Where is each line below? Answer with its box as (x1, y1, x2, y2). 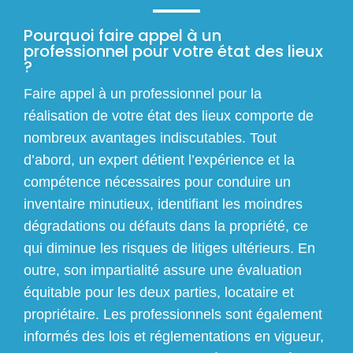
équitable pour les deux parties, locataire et (24, 284, 294, 300)
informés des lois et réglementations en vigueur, (24, 328, 324, 344)
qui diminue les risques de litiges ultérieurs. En (24, 240, 315, 256)
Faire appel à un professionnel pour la (24, 85, 262, 102)
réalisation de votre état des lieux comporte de (24, 107, 314, 124)
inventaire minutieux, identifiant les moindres (24, 195, 303, 212)
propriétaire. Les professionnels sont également (24, 306, 322, 322)
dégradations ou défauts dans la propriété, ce (24, 217, 308, 234)
